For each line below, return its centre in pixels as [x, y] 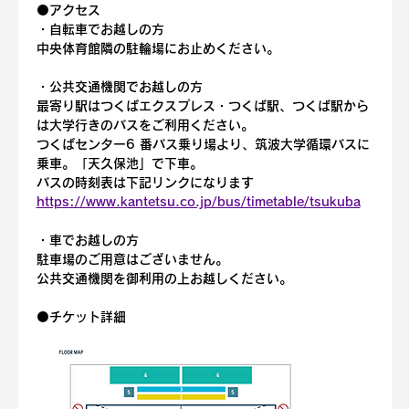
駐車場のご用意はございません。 [132, 259]
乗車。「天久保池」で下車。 [119, 163]
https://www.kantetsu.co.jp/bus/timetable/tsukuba [198, 202]
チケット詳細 [87, 317]
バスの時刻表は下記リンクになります [145, 183]
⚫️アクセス [68, 10]
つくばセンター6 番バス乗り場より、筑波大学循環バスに [203, 144]
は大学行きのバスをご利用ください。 [145, 125]
